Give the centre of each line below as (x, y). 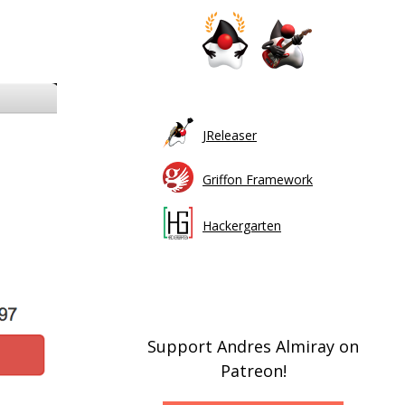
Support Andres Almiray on (253, 346)
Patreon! (253, 370)
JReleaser (230, 135)
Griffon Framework (258, 179)
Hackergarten (242, 225)
